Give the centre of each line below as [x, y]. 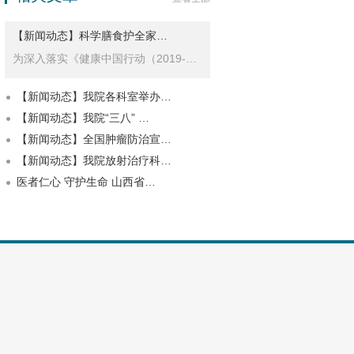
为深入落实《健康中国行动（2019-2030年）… [191, 58]
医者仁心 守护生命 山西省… [86, 182]
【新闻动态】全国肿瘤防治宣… [94, 139]
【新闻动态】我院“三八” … [83, 118]
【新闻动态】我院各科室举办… [94, 96]
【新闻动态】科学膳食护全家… [90, 36]
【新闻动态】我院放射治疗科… [94, 160]
